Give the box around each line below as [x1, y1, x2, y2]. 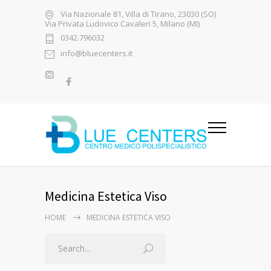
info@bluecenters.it [60, 48, 132, 59]
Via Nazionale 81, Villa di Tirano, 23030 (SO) [60, 8, 216, 20]
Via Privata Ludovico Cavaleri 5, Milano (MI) [45, 18, 200, 29]
